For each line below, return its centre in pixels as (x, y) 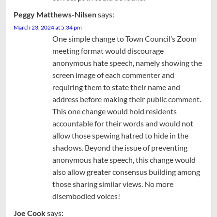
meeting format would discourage (108, 50)
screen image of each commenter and (113, 75)
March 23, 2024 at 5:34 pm (47, 27)
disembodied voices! (86, 196)
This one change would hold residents (114, 111)
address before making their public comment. (126, 99)
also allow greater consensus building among (126, 171)
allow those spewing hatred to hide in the (120, 135)
